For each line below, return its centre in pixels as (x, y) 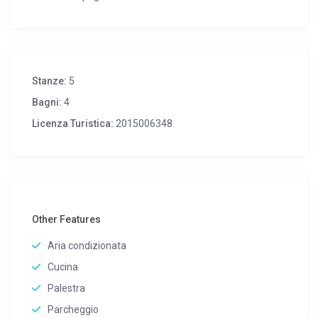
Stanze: (50, 81)
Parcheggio (73, 310)
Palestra (67, 289)
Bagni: (47, 103)
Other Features (67, 220)
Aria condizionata (87, 246)
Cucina (63, 267)
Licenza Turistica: (73, 124)
